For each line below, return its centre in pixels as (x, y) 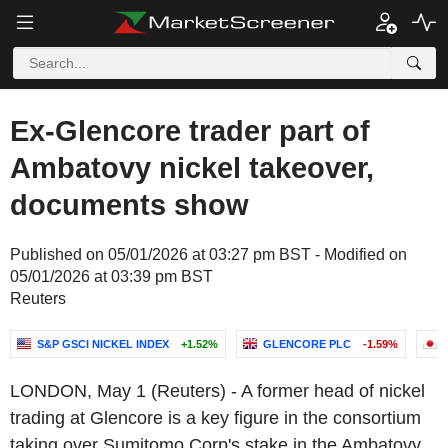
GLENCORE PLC (307, 344)
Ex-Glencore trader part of (190, 131)
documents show (129, 205)
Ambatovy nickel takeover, (192, 168)
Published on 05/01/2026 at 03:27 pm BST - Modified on (208, 254)
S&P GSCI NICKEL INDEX (103, 344)
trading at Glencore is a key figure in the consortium (215, 418)
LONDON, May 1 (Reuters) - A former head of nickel (217, 391)
